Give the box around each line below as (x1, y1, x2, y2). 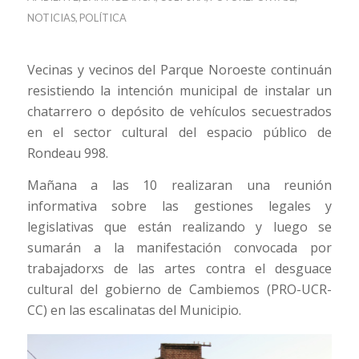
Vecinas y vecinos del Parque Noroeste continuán (26, 61, 333, 79)
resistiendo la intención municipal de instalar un (26, 82, 333, 100)
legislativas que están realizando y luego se (26, 217, 333, 236)
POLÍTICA (79, 11, 127, 25)
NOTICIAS (26, 11, 75, 25)
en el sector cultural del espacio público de (26, 123, 333, 142)
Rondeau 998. (26, 144, 108, 163)
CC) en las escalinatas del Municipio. (26, 301, 241, 319)
